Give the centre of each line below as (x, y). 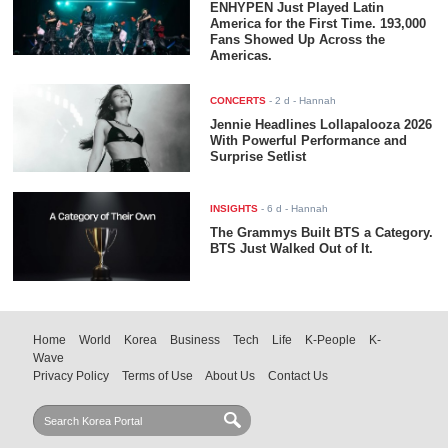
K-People (331, 339)
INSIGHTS (234, 209)
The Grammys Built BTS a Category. (322, 233)
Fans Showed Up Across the (298, 40)
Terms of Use (158, 375)
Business (195, 339)
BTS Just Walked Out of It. (292, 249)
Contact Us (298, 375)
